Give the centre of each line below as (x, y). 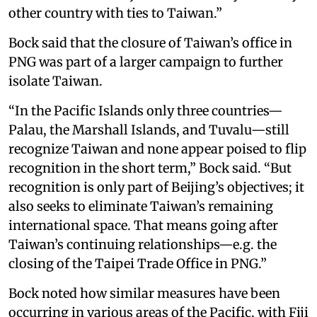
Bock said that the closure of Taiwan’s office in (150, 42)
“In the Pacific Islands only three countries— (146, 110)
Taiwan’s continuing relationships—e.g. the (143, 244)
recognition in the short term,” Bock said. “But (150, 168)
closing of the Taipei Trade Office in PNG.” (138, 263)
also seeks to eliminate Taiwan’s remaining (141, 206)
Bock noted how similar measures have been (144, 293)
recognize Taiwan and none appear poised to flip (157, 149)
